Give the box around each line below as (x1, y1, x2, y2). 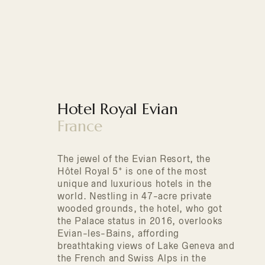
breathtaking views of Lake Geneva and (57, 241, 235, 251)
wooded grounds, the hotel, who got (57, 203, 222, 214)
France (57, 117, 102, 135)
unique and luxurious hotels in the (57, 179, 212, 189)
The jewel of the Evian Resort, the (57, 154, 211, 164)
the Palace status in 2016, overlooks (57, 216, 224, 226)
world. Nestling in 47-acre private (57, 191, 212, 201)
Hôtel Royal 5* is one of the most (57, 166, 208, 176)
